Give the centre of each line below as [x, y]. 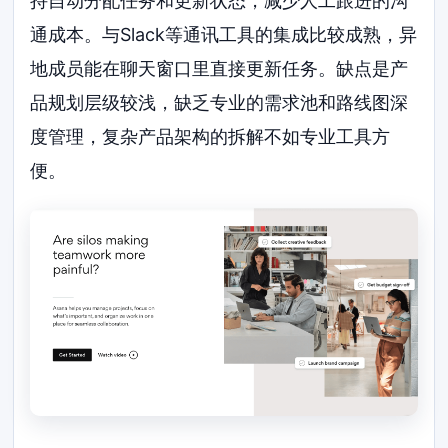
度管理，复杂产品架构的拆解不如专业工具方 [210, 136]
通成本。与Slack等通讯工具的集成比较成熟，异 [224, 34]
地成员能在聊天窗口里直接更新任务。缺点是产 [219, 68]
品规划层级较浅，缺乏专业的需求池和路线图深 [219, 102]
